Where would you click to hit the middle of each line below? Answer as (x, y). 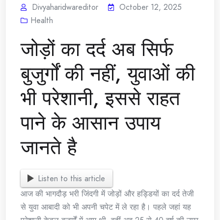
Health (42, 20)
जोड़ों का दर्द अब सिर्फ (97, 49)
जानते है (49, 147)
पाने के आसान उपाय (91, 123)
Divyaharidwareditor (65, 7)
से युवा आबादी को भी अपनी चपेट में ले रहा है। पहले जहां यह (106, 207)
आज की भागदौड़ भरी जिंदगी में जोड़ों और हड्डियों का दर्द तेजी (107, 194)
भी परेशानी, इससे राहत (100, 98)
